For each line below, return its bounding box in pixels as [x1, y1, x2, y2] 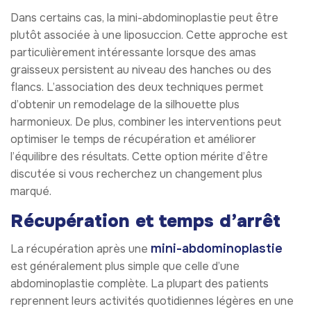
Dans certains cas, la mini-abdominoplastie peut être [10, 10, 278, 25]
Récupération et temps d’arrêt [10, 209, 280, 233]
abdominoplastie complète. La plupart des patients [10, 276, 269, 292]
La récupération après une [10, 242, 151, 257]
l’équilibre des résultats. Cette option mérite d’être [10, 149, 268, 164]
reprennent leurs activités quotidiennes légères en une [10, 294, 294, 309]
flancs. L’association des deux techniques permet [10, 79, 263, 94]
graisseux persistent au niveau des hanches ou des [10, 62, 271, 77]
